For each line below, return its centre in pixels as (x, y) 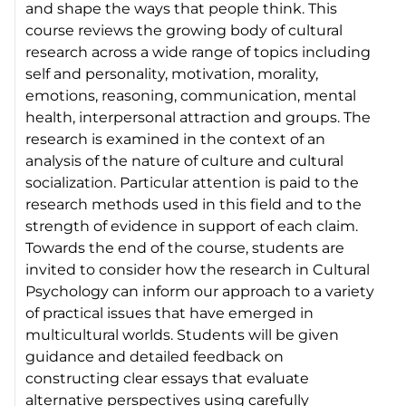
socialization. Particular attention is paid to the (193, 182)
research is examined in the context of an (176, 139)
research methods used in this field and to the (194, 204)
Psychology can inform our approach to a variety (200, 291)
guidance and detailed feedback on (155, 356)
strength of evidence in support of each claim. (192, 226)
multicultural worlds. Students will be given (183, 334)
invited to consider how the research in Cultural (198, 269)
